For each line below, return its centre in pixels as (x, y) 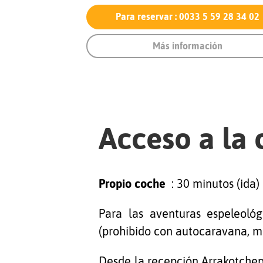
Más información (187, 45)
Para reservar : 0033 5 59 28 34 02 (187, 17)
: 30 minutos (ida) (214, 184)
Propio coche (134, 184)
